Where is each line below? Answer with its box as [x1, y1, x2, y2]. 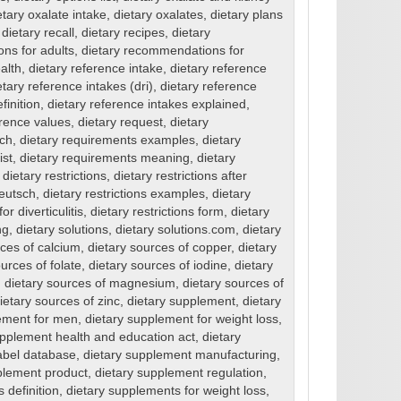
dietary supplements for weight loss [65, 384, 266, 398]
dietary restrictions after [113, 169, 247, 183]
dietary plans [209, 8, 283, 22]
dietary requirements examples [19, 133, 195, 148]
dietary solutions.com [115, 223, 235, 237]
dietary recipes [81, 26, 165, 40]
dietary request [77, 115, 163, 130]
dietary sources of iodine [88, 259, 227, 273]
